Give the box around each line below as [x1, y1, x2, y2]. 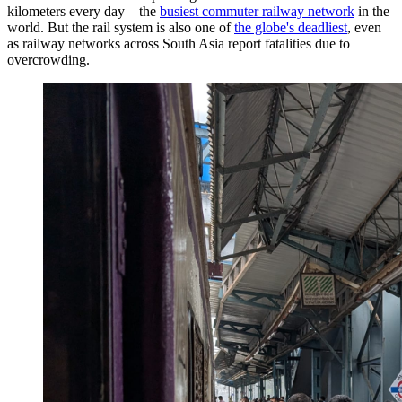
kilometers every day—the [7, 4, 160, 20]
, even [347, 20, 381, 36]
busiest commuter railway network [160, 4, 354, 20]
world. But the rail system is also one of [7, 20, 234, 36]
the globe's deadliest [234, 20, 347, 36]
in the [354, 4, 389, 20]
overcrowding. [7, 52, 90, 68]
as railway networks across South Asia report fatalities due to [7, 36, 350, 52]
